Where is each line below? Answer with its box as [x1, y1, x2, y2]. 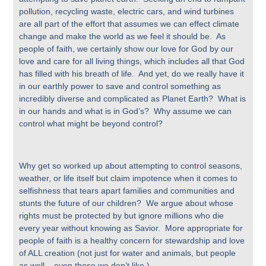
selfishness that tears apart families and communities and [19, 185, 235, 195]
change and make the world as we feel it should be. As [19, 31, 226, 42]
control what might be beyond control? [19, 119, 166, 129]
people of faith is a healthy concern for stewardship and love [19, 235, 245, 245]
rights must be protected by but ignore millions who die [19, 210, 224, 220]
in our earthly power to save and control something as [19, 81, 221, 91]
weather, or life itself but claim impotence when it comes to [19, 173, 238, 183]
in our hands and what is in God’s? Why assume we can [19, 106, 232, 116]
